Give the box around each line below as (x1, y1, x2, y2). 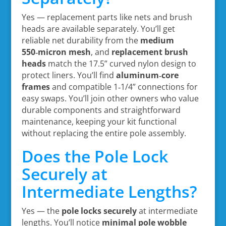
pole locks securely (61, 205, 137, 216)
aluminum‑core (116, 69, 179, 81)
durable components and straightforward (21, 104, 181, 116)
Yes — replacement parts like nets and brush (21, 11, 192, 23)
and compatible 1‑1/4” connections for (49, 81, 198, 92)
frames (21, 81, 50, 92)
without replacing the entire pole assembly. (21, 127, 186, 139)
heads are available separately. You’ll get (21, 23, 175, 34)
